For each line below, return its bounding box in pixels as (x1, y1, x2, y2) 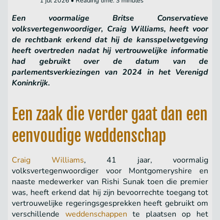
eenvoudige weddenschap (12, 126, 169, 146)
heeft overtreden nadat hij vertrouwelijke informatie (12, 45, 208, 56)
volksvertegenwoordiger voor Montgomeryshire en (12, 165, 208, 177)
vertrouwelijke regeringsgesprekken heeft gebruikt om (12, 198, 208, 209)
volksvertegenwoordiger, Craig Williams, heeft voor (12, 24, 208, 35)
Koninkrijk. (12, 78, 50, 89)
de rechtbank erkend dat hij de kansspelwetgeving (12, 34, 208, 46)
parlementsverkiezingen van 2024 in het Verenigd (12, 67, 208, 78)
